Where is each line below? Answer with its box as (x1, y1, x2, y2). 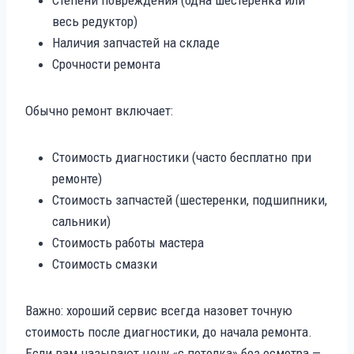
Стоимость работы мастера (52, 234, 204, 250)
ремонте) (52, 170, 102, 186)
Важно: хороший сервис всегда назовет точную (25, 302, 292, 318)
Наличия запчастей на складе (52, 34, 220, 51)
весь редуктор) (52, 13, 137, 29)
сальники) (52, 213, 111, 229)
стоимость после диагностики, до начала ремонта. (25, 323, 312, 340)
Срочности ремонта (52, 55, 160, 72)
